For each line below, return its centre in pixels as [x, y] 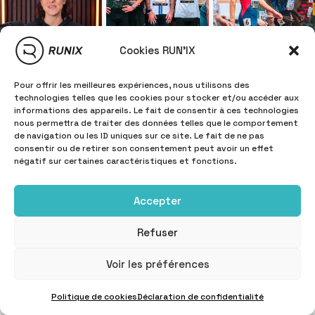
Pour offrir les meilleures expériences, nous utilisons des [132, 85]
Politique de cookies [94, 297]
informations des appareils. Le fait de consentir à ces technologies [156, 110]
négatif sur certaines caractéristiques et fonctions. [126, 161]
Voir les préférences [157, 264]
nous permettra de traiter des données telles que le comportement [156, 123]
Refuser [157, 232]
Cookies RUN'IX [157, 50]
